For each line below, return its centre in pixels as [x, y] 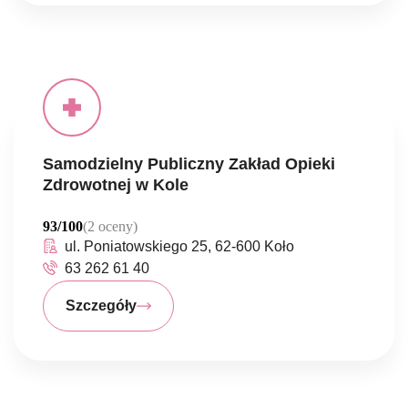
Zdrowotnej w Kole [116, 185]
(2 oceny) [110, 226]
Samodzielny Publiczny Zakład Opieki [189, 164]
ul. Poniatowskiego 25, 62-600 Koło [179, 246]
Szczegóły [101, 306]
